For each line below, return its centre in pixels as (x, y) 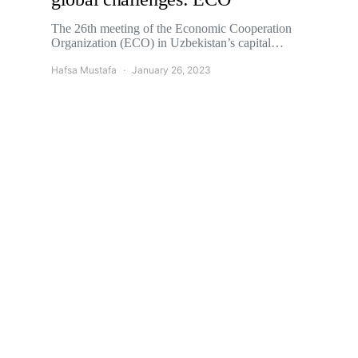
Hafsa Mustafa (84, 70)
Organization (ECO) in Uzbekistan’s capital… (167, 43)
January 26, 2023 (171, 70)
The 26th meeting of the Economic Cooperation (171, 28)
